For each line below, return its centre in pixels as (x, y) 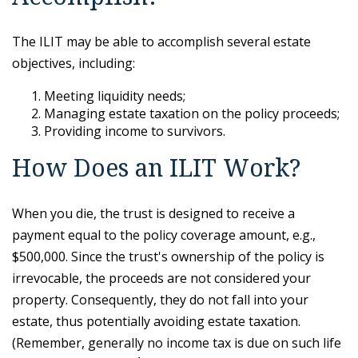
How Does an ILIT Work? (157, 168)
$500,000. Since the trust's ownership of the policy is (168, 257)
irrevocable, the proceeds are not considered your (161, 278)
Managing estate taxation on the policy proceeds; (192, 113)
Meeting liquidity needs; (115, 96)
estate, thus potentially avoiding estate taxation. (156, 321)
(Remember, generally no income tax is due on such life (177, 343)
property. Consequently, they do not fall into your (160, 300)
